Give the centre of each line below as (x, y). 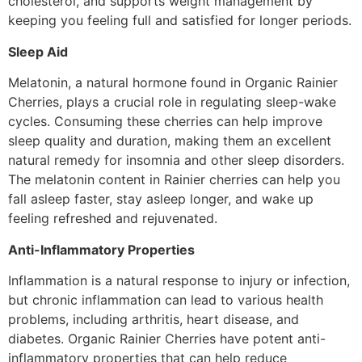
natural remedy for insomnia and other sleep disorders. (176, 160)
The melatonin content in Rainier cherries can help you (174, 180)
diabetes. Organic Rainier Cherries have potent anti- (167, 338)
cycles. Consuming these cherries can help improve (165, 122)
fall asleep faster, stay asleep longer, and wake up (161, 199)
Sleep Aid (38, 51)
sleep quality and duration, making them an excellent (170, 141)
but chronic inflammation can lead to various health (166, 299)
